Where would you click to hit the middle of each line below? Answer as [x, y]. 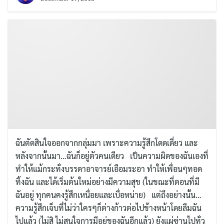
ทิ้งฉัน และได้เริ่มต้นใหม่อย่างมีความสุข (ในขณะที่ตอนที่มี [107, 181]
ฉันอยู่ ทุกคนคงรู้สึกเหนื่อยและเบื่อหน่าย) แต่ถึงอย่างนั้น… [108, 194]
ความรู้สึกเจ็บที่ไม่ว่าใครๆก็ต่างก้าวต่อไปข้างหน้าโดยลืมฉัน [108, 207]
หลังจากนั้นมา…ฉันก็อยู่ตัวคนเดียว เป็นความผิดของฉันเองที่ [112, 155]
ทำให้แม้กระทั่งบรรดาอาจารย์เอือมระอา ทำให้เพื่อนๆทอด [109, 168]
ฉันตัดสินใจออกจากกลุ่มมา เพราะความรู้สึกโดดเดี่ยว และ [107, 142]
